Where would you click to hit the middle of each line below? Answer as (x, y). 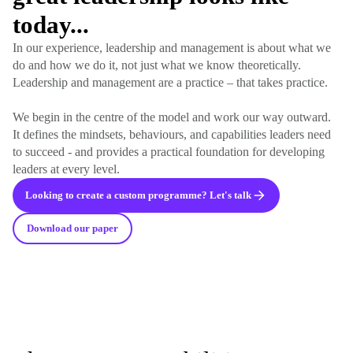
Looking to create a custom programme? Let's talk (138, 196)
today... (51, 25)
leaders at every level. (66, 169)
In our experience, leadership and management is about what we (172, 48)
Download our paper (72, 229)
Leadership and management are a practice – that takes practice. (173, 83)
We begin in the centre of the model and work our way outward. (172, 117)
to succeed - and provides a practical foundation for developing (169, 152)
